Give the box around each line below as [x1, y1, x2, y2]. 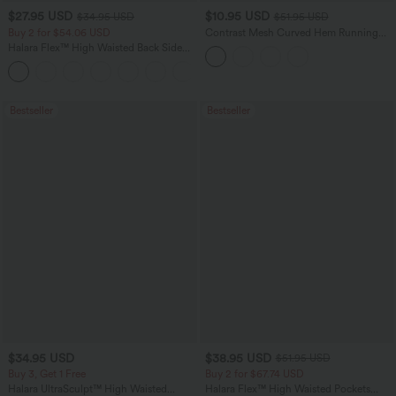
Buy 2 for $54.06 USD [8, 26, 110, 39]
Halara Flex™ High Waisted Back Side [8, 41, 182, 54]
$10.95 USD [204, 9, 270, 24]
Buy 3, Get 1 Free [8, 368, 86, 381]
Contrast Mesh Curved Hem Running [204, 26, 378, 39]
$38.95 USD [204, 350, 271, 365]
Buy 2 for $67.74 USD [204, 368, 304, 381]
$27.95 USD [8, 9, 72, 24]
